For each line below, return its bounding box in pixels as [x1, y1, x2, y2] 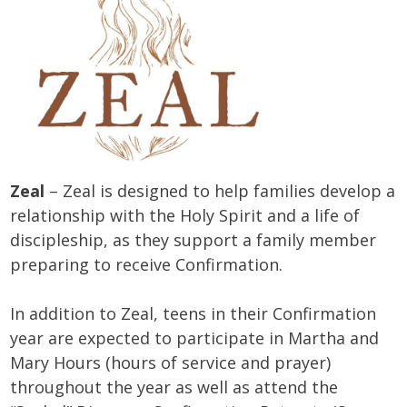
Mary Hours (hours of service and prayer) [10, 351, 332, 373]
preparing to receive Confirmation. [10, 253, 288, 275]
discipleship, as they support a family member [10, 228, 377, 251]
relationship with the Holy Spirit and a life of [10, 203, 361, 226]
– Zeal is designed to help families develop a [45, 179, 396, 202]
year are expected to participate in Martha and [10, 326, 380, 349]
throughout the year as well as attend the [10, 375, 339, 398]
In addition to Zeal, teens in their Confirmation [10, 302, 377, 324]
